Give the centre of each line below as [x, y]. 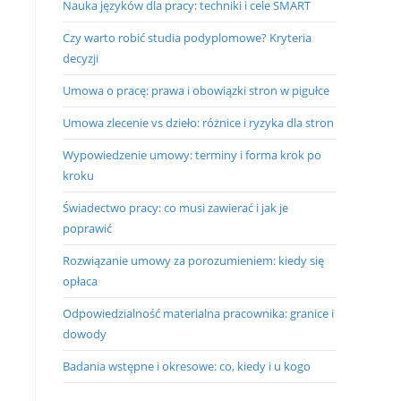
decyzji [81, 58]
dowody [85, 334]
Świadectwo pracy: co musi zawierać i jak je [175, 208]
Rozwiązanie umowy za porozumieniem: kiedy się [193, 260]
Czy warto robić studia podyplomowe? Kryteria [187, 38]
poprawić [87, 228]
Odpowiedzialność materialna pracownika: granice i [198, 313]
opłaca [80, 281]
